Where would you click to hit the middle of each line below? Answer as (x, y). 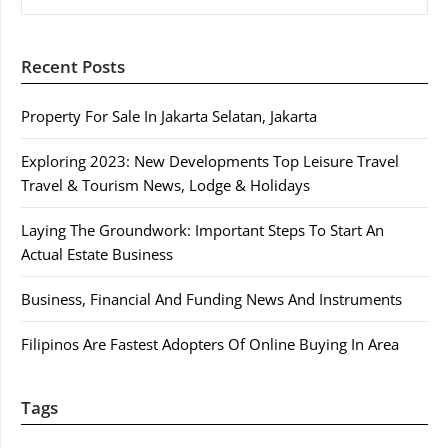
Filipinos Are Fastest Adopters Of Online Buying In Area (210, 344)
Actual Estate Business (97, 254)
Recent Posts (73, 66)
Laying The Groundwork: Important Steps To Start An (202, 230)
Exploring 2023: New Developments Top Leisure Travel (210, 161)
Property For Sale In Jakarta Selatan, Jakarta (169, 116)
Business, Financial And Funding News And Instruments (211, 299)
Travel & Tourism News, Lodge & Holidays (165, 185)
